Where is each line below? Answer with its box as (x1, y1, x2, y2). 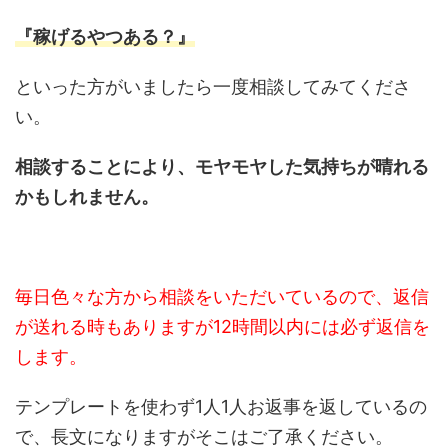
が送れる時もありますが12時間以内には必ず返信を (15, 316, 430, 338)
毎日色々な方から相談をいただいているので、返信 (15, 286, 429, 308)
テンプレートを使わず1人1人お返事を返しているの (15, 396, 427, 418)
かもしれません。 (15, 186, 159, 208)
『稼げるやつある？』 (15, 26, 195, 48)
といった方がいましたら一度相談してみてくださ (15, 76, 411, 98)
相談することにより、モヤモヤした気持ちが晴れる (15, 156, 429, 178)
